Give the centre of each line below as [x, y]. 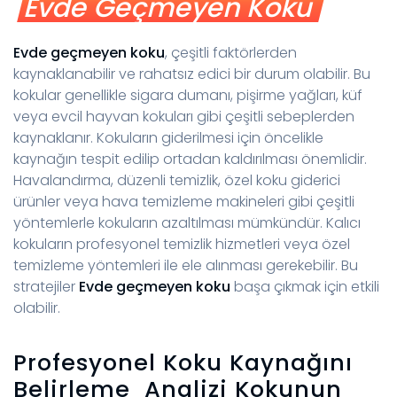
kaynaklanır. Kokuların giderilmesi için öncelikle [168, 137]
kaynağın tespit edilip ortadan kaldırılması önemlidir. [190, 159]
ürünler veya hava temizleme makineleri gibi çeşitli [184, 201]
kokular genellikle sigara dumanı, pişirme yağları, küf [188, 95]
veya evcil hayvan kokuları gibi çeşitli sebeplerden [184, 116]
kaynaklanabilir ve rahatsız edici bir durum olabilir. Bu [192, 74]
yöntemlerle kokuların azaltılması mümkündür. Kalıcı [187, 222]
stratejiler [46, 286]
